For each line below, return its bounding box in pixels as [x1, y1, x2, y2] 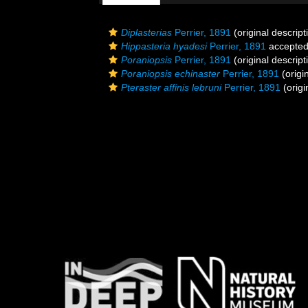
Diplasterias [121, 27, 172, 38]
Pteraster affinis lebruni [121, 82, 221, 93]
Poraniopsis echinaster [121, 68, 220, 79]
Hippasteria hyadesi [121, 41, 207, 52]
